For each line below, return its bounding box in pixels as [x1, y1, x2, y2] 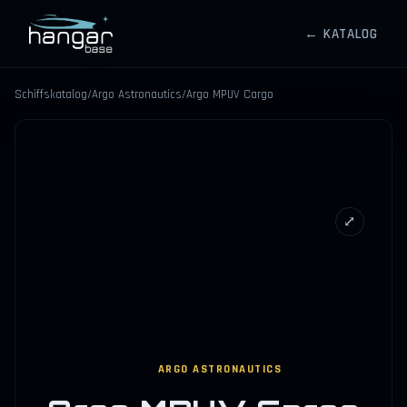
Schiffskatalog [15, 87, 87, 104]
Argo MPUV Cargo [186, 87, 273, 104]
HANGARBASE [28, 34, 158, 53]
